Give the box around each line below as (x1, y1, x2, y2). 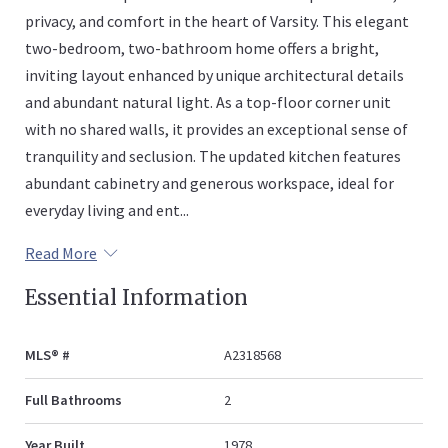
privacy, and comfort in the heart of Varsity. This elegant (25, 10, 409, 31)
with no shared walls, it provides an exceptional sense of (25, 118, 408, 139)
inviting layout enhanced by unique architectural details (25, 64, 404, 85)
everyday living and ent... (25, 199, 189, 220)
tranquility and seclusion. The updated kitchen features (25, 145, 401, 166)
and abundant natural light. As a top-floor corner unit (25, 91, 391, 112)
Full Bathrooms (25, 390, 122, 409)
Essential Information (25, 284, 248, 310)
